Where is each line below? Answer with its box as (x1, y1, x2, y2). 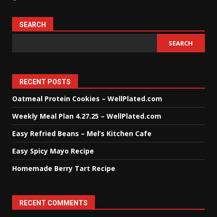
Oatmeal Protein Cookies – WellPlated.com (12, 94, 162, 103)
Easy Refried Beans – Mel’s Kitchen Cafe (12, 129, 152, 138)
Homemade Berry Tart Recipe (12, 164, 115, 173)
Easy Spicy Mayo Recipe (12, 146, 94, 155)
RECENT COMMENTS (19, 199, 88, 207)
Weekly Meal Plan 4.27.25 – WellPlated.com (12, 111, 161, 121)
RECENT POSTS (19, 78, 71, 86)
